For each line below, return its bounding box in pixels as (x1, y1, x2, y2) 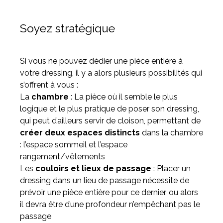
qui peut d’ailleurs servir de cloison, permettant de (20, 116, 201, 125)
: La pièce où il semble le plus (69, 92, 178, 102)
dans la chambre (140, 128, 203, 137)
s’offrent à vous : (20, 80, 78, 90)
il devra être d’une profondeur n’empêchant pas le (20, 200, 200, 209)
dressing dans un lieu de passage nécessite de (20, 176, 189, 185)
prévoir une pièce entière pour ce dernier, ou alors (20, 188, 198, 197)
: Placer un (151, 164, 191, 173)
